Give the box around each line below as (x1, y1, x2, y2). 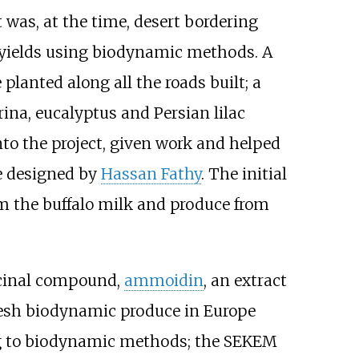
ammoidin (123, 270, 204, 290)
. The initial (200, 163, 287, 184)
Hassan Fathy (100, 163, 201, 184)
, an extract (203, 270, 287, 290)
